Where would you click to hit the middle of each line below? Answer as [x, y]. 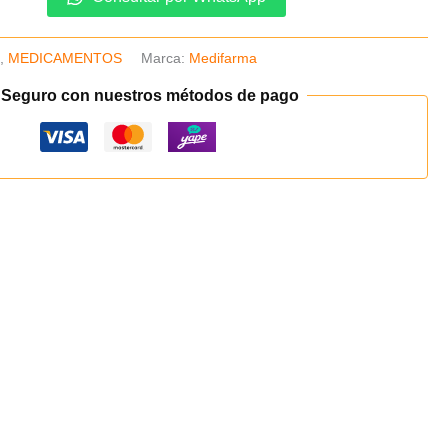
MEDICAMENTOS [65, 57]
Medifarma [223, 57]
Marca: [165, 57]
